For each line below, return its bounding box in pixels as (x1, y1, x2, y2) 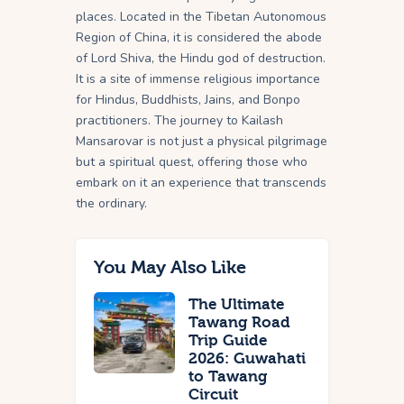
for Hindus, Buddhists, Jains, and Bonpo (76, 91, 300, 109)
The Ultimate (188, 296, 284, 314)
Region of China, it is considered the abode (76, 29, 322, 47)
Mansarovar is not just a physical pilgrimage (76, 133, 327, 151)
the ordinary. (76, 195, 147, 213)
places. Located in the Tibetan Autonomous (76, 8, 326, 26)
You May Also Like (94, 257, 246, 279)
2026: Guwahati (188, 350, 306, 368)
